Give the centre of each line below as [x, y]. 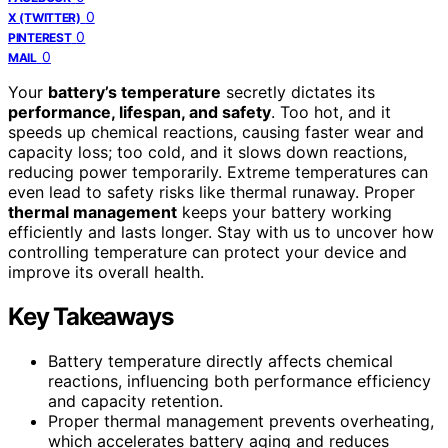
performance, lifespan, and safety [139, 111]
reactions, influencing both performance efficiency [239, 380]
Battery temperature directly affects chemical [220, 360]
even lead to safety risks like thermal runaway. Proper [211, 191]
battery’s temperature [134, 91]
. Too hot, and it [331, 111]
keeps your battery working [284, 211]
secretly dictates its [298, 91]
